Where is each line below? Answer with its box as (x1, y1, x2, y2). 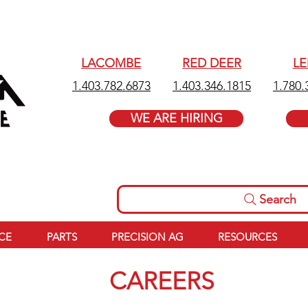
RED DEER (182, 56, 241, 71)
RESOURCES (217, 230, 277, 244)
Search (258, 192, 296, 208)
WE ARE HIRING (130, 111, 223, 126)
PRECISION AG (111, 230, 184, 244)
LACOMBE (81, 56, 141, 71)
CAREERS (109, 266, 214, 296)
